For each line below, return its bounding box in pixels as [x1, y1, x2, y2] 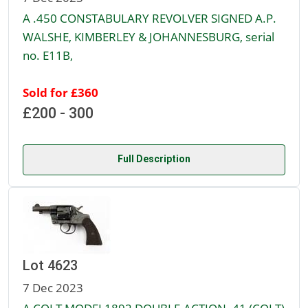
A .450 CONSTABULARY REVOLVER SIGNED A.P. [23, 10, 276, 27]
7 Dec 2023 [23, 279, 83, 296]
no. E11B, [23, 47, 73, 64]
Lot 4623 [23, 257, 78, 274]
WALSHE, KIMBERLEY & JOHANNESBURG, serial [23, 28, 274, 45]
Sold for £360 [23, 84, 98, 101]
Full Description [118, 153, 190, 165]
